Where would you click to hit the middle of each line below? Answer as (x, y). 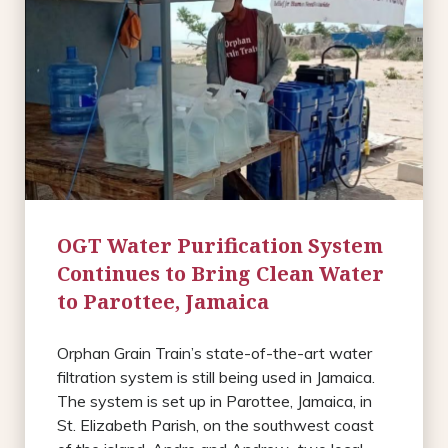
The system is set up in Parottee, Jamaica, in (214, 400)
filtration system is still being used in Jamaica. (216, 376)
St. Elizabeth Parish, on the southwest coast (215, 424)
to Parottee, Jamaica (163, 301)
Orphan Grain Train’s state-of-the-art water (214, 352)
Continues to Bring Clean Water (220, 273)
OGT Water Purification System (220, 245)
